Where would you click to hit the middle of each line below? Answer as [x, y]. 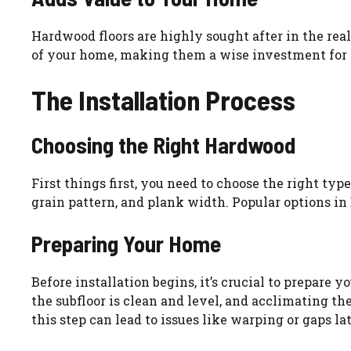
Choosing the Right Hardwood [163, 145]
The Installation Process [163, 100]
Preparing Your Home [126, 244]
